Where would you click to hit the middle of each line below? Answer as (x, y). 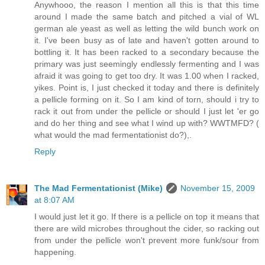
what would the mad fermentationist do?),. (113, 135)
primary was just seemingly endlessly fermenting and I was (147, 64)
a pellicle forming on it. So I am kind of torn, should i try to (147, 100)
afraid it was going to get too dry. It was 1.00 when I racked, (147, 76)
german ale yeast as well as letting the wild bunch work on (147, 29)
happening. (55, 252)
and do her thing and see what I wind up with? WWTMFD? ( (147, 123)
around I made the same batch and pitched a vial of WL (147, 17)
